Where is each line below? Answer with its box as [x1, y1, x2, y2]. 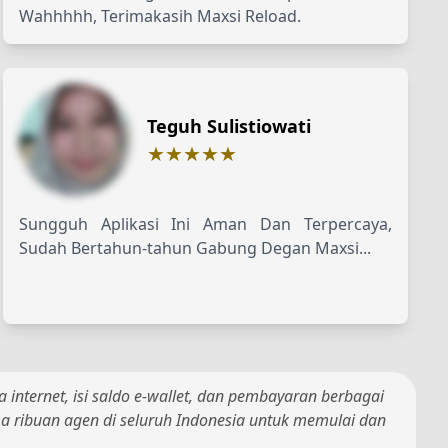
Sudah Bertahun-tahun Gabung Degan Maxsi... [18, 236, 371, 259]
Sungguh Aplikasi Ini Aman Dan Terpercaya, [18, 212, 392, 235]
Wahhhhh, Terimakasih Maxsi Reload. [18, 4, 301, 27]
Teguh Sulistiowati [146, 113, 311, 138]
